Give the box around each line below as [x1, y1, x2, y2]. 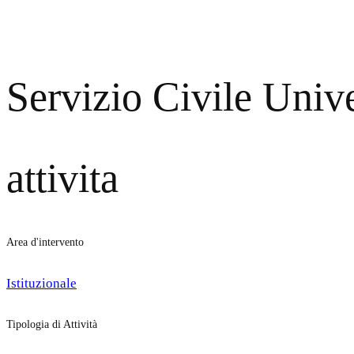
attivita [6, 154, 119, 201]
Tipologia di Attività [6, 318, 97, 331]
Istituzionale [6, 275, 77, 291]
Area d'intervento [6, 235, 84, 249]
